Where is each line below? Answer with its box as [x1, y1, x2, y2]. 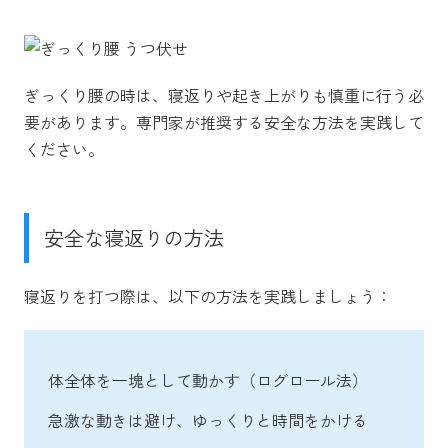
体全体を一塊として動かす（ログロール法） [48, 367, 368, 392]
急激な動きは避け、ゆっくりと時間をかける [48, 407, 368, 432]
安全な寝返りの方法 [44, 222, 224, 252]
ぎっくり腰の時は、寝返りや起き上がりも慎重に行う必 [24, 82, 424, 107]
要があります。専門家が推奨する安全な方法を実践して [24, 109, 424, 134]
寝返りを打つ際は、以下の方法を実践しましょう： [24, 283, 392, 308]
